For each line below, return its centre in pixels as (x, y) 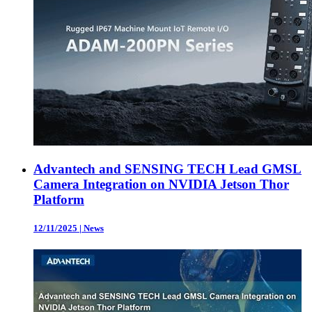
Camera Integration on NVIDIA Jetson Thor (161, 185)
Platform (59, 200)
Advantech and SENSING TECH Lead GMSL (167, 169)
